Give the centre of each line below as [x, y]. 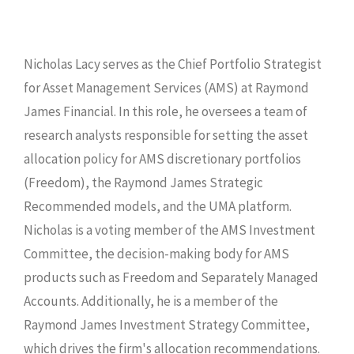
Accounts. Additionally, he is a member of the [151, 301]
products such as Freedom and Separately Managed [171, 277]
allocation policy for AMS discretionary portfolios [162, 159]
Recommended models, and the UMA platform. [158, 206]
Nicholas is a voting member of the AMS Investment [169, 230]
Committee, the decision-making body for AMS [156, 254]
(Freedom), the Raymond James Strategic [143, 183]
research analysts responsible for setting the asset [166, 135]
